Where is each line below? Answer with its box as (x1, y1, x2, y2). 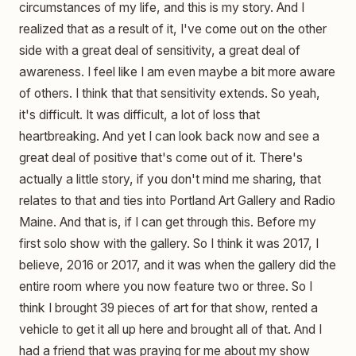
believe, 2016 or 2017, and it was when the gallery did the (19, 257, 336, 273)
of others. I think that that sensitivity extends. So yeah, (19, 86, 320, 102)
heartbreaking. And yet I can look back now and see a (19, 129, 319, 145)
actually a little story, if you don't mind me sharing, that (19, 172, 321, 188)
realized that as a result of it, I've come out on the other (19, 21, 327, 37)
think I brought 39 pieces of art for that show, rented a (19, 300, 318, 316)
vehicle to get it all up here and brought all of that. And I (19, 322, 322, 338)
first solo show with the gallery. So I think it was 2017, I (19, 236, 319, 252)
